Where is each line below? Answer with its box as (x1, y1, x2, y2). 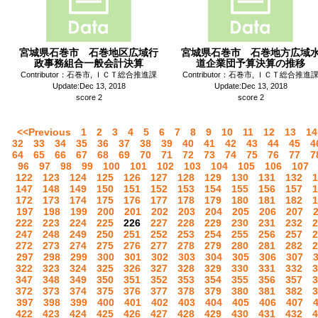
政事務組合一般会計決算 (34, 57, 143, 69)
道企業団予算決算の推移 (196, 57, 305, 69)
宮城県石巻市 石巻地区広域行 (19, 47, 158, 58)
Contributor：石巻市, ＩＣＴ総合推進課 (21, 70, 157, 79)
